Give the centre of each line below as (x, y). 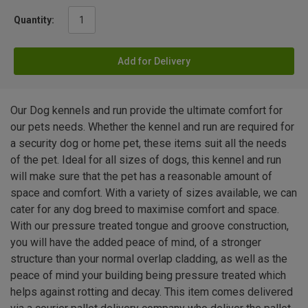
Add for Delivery (154, 62)
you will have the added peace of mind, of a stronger (136, 243)
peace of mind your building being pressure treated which (148, 276)
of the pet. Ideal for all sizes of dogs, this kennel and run (146, 160)
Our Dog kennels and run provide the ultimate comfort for (146, 111)
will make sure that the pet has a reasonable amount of (141, 177)
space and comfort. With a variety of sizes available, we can (154, 193)
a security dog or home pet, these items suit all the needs (148, 144)
